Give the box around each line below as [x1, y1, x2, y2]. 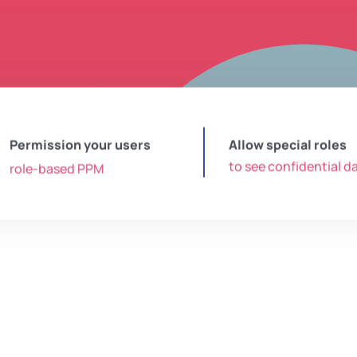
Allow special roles [229, 135, 347, 154]
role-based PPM [9, 159, 104, 178]
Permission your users [9, 135, 151, 154]
